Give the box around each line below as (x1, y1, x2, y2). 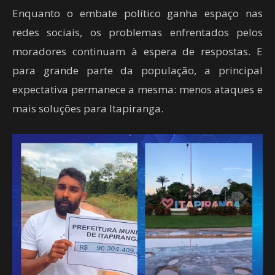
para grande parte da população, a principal (12, 63, 263, 77)
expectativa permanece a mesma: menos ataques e (12, 82, 263, 96)
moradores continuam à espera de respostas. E (12, 44, 263, 58)
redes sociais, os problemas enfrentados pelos (12, 25, 263, 39)
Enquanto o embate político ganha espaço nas (12, 6, 263, 20)
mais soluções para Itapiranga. (12, 101, 163, 115)
